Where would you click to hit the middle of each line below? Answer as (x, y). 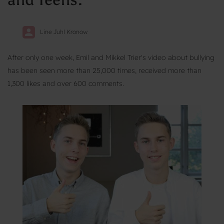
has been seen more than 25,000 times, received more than (104, 70)
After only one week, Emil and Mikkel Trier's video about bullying (111, 57)
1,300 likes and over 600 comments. (66, 83)
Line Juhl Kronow (64, 31)
